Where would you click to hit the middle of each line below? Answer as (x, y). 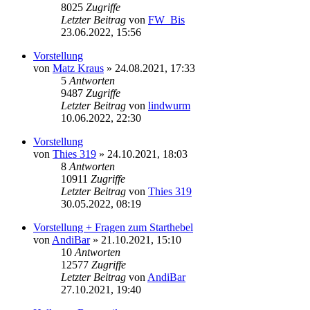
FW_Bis (166, 19)
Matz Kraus (78, 68)
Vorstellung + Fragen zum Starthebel (113, 227)
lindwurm (169, 105)
